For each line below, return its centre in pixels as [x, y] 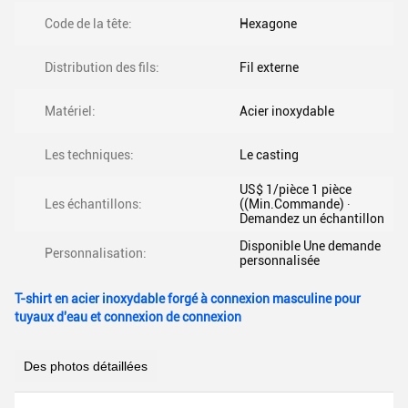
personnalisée [280, 260]
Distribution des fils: [102, 67]
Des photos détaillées [86, 366]
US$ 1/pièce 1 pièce [296, 189]
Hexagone [268, 24]
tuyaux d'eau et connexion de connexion [128, 317]
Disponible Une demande [310, 246]
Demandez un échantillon [312, 219]
